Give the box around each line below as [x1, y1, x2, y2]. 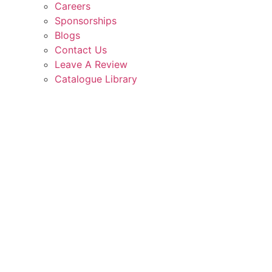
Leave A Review [55, 58, 127, 70]
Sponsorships [55, 15, 117, 27]
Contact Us [55, 44, 107, 56]
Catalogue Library [55, 73, 137, 85]
